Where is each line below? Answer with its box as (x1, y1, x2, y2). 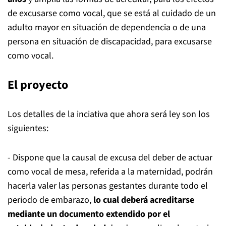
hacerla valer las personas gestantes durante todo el (8, 180, 208, 192)
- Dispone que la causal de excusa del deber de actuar (8, 151, 212, 164)
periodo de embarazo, (8, 194, 93, 206)
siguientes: (8, 122, 48, 135)
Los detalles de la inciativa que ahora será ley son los (8, 108, 210, 121)
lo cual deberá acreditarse (93, 194, 194, 206)
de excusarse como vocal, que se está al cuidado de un (8, 7, 216, 20)
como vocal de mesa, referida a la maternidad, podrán (8, 165, 213, 178)
